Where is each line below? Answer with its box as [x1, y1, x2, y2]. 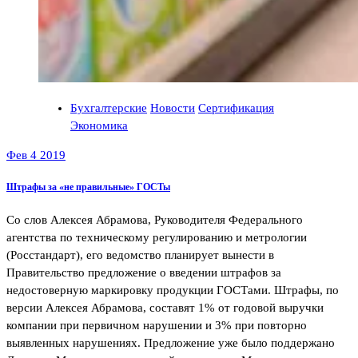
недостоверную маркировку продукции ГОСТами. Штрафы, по [6, 284, 339, 297]
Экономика [70, 118, 128, 132]
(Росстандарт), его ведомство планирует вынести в [6, 249, 274, 262]
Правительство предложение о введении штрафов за [6, 266, 281, 280]
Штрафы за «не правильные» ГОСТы [6, 181, 170, 193]
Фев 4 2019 [6, 148, 66, 161]
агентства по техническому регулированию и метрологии [6, 231, 307, 245]
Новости [150, 101, 195, 114]
